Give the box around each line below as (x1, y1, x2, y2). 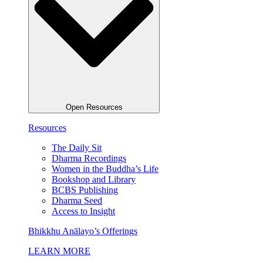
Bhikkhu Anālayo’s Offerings (28, 225, 137, 236)
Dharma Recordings (52, 153, 126, 163)
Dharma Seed (52, 195, 102, 205)
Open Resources (65, 102, 123, 112)
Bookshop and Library (52, 174, 136, 184)
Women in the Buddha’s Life (52, 163, 159, 174)
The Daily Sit (52, 142, 102, 153)
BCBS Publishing (52, 184, 118, 195)
